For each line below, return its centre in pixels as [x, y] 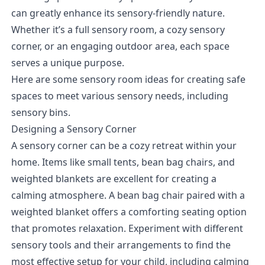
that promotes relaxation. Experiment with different [127, 228]
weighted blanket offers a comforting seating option [129, 211]
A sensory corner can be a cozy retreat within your [124, 145]
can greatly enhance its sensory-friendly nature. [118, 13]
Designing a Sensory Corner [74, 129]
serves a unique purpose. [67, 62]
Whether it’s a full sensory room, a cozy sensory [118, 29]
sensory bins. [41, 112]
